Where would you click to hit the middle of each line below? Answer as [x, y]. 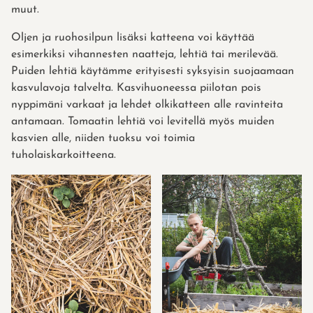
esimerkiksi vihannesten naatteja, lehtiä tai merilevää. [145, 55]
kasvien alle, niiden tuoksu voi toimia [103, 139]
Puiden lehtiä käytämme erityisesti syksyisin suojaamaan [153, 72]
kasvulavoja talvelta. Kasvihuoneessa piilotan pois [136, 88]
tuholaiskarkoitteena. [64, 155]
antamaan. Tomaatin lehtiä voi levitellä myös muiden [143, 122]
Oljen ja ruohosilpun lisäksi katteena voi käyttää [133, 38]
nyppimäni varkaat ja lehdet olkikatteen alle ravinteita [147, 105]
